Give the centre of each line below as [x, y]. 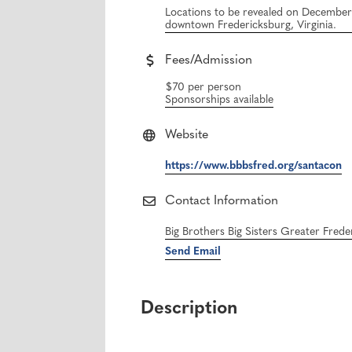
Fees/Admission [209, 61]
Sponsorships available [220, 101]
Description [189, 310]
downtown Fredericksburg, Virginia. [251, 26]
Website [187, 136]
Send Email [193, 252]
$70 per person [203, 88]
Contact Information [222, 202]
